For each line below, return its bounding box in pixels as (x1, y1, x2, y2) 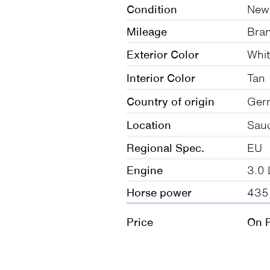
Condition (127, 4, 177, 14)
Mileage (127, 26, 167, 37)
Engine (127, 165, 163, 175)
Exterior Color (127, 49, 199, 60)
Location (127, 119, 171, 130)
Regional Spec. (127, 142, 204, 153)
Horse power (127, 187, 192, 198)
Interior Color (127, 72, 195, 83)
